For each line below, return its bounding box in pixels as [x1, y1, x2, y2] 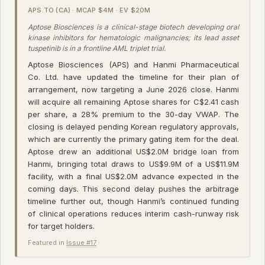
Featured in [28, 238, 66, 247]
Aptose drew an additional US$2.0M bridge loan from [28, 146, 239, 156]
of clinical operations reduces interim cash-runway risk [28, 208, 239, 218]
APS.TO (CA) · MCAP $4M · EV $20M [28, 5, 151, 14]
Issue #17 [66, 238, 96, 247]
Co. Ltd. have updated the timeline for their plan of [28, 72, 239, 82]
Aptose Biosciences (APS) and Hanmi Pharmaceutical [28, 59, 239, 69]
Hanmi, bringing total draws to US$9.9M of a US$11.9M [28, 159, 239, 169]
